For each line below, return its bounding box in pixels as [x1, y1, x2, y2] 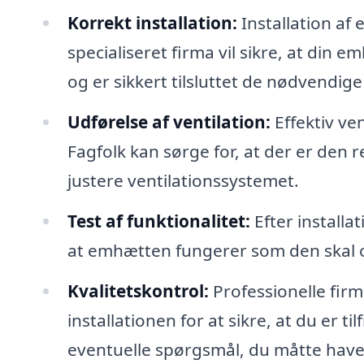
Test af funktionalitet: [67, 209, 250, 232]
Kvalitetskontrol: [67, 279, 209, 302]
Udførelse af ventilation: [67, 110, 271, 133]
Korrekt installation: [67, 11, 237, 34]
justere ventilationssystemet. [67, 168, 299, 192]
